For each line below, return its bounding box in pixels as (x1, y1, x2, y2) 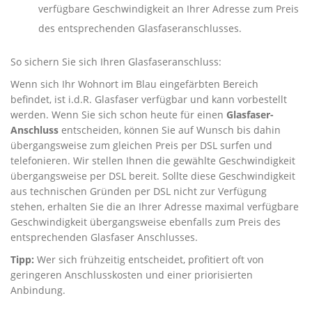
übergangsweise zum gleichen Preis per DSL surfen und (10, 139, 272, 152)
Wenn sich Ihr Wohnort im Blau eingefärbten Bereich (10, 77, 258, 91)
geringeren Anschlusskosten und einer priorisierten (10, 268, 253, 281)
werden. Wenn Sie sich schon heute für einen (10, 108, 226, 121)
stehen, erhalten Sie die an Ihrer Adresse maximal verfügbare (10, 200, 299, 213)
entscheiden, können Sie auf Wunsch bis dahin (58, 123, 281, 136)
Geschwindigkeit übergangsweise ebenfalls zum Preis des (10, 215, 281, 228)
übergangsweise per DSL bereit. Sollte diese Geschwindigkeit (10, 169, 295, 182)
